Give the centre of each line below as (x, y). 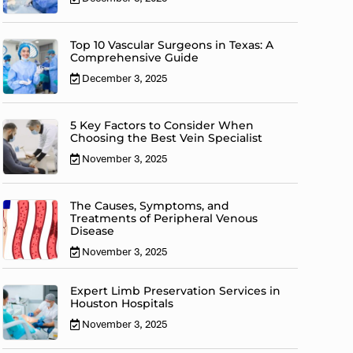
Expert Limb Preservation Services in (176, 291)
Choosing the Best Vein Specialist (167, 138)
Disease (93, 231)
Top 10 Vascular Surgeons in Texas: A (172, 45)
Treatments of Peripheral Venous (164, 219)
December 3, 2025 (125, 79)
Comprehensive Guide (135, 58)
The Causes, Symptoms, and (150, 206)
